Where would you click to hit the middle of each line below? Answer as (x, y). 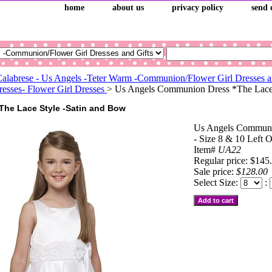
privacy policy (198, 8)
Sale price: (215, 172)
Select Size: (217, 182)
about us (128, 8)
